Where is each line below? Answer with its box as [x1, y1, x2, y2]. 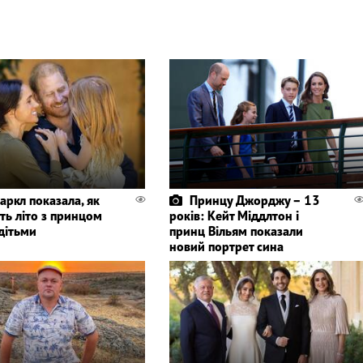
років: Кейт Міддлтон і [169, 207, 299, 224]
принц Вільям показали [169, 222, 303, 239]
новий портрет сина [169, 237, 284, 254]
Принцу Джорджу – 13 [189, 191, 320, 208]
